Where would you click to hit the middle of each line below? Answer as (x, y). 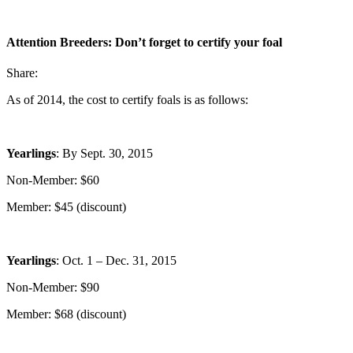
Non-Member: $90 (53, 288)
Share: (22, 73)
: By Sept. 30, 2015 (104, 154)
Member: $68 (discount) (66, 314)
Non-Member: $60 (53, 180)
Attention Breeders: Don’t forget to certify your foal (144, 43)
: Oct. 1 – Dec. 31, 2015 (116, 261)
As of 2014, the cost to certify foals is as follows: (127, 100)
